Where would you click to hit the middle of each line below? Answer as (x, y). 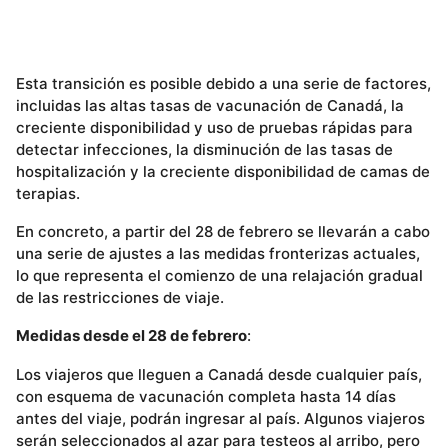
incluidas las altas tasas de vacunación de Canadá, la (210, 105)
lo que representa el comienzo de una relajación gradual (219, 276)
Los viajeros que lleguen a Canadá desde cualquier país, (219, 374)
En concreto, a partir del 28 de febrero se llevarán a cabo (223, 232)
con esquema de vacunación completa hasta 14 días (206, 396)
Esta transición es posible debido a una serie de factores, (223, 83)
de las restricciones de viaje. (120, 298)
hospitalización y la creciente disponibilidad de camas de (223, 171)
